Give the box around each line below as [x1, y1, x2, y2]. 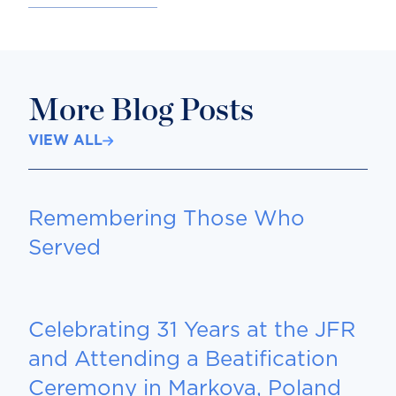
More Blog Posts [28, 95, 254, 127]
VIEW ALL [28, 133, 103, 148]
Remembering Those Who [28, 209, 305, 231]
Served [28, 238, 101, 260]
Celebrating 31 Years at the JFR [28, 320, 355, 342]
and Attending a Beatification [28, 349, 339, 371]
